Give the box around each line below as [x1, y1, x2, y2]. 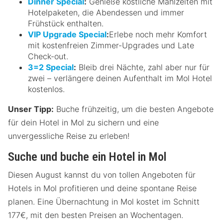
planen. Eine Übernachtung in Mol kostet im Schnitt [8, 196, 200, 207]
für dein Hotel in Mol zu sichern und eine [8, 117, 159, 127]
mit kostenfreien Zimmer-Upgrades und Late [28, 40, 194, 50]
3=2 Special [28, 62, 74, 72]
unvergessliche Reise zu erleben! [8, 130, 129, 141]
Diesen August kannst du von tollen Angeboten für [8, 169, 196, 180]
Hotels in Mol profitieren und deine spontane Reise [8, 183, 197, 193]
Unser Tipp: [8, 104, 54, 114]
